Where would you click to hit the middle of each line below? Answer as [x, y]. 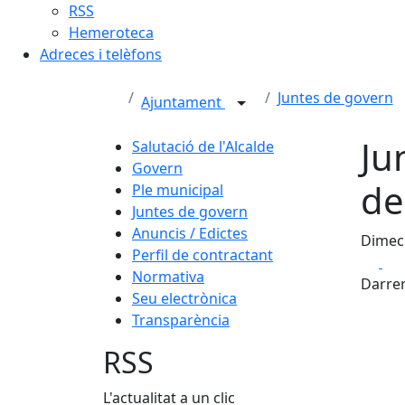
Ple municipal [178, 190]
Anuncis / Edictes [190, 233]
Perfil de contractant [202, 255]
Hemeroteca [111, 33]
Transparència [181, 320]
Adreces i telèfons [101, 54]
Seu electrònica [184, 298]
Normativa [168, 277]
